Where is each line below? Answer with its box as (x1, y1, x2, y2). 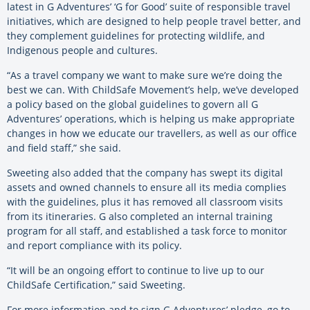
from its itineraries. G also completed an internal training (7, 210, 273, 224)
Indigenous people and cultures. (7, 44, 158, 57)
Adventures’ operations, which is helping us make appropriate (7, 112, 295, 126)
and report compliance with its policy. (7, 239, 182, 253)
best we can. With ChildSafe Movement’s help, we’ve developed (7, 83, 299, 97)
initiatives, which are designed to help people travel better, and (7, 15, 301, 28)
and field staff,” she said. (7, 141, 121, 155)
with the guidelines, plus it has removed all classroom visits (7, 195, 283, 209)
